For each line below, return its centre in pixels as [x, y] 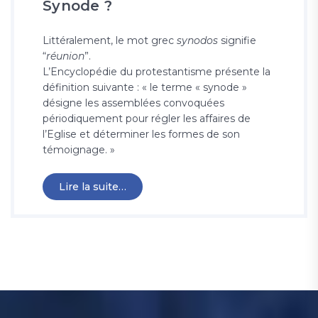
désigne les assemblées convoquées [133, 103]
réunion [65, 56]
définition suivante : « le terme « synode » [145, 87]
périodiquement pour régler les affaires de [147, 118]
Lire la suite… [93, 186]
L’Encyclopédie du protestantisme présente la [157, 71]
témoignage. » [79, 149]
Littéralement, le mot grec [110, 40]
